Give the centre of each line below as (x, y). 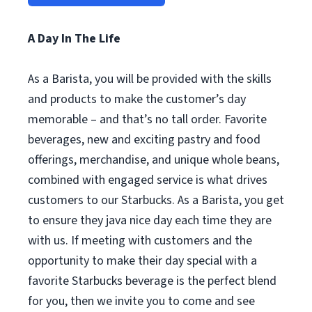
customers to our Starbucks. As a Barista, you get (156, 200)
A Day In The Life (74, 39)
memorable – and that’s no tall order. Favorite (147, 119)
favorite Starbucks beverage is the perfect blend (152, 281)
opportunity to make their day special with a (142, 261)
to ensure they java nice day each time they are (150, 220)
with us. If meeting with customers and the (140, 241)
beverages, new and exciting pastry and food (144, 140)
